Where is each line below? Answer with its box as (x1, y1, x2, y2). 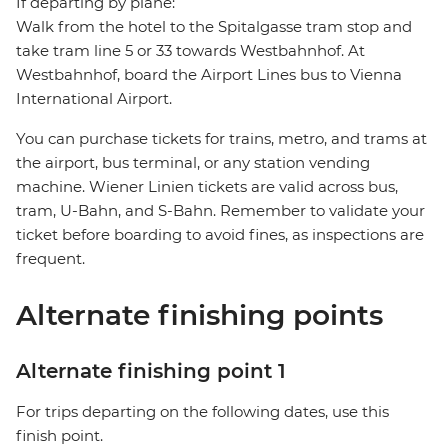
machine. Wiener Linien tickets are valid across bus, (16, 177, 398, 197)
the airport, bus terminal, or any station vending (16, 153, 370, 173)
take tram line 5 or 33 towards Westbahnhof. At (16, 41, 365, 61)
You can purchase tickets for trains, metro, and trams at (16, 129, 427, 149)
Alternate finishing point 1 (16, 359, 286, 384)
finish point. (16, 426, 103, 446)
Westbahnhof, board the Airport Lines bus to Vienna (16, 65, 402, 85)
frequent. (16, 249, 85, 269)
